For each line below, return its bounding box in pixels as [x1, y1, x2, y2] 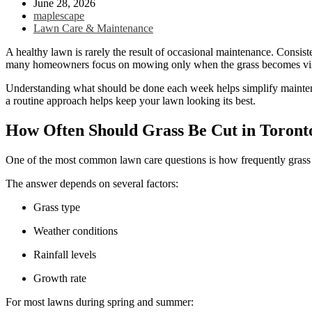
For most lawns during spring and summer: [6, 295, 196, 308]
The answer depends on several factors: [6, 177, 181, 189]
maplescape [33, 9, 84, 22]
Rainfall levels [33, 248, 102, 260]
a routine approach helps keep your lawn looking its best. [6, 94, 258, 107]
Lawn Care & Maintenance [33, 22, 153, 34]
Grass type [33, 201, 86, 213]
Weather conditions [33, 224, 123, 237]
